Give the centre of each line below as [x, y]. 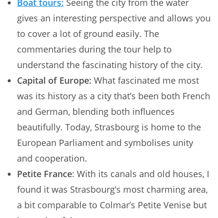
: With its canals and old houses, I [141, 173]
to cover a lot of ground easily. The [88, 33]
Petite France [45, 173]
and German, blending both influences [96, 111]
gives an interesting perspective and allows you [114, 18]
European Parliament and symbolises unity [105, 142]
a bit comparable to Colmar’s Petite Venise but [112, 205]
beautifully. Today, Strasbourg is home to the [109, 127]
